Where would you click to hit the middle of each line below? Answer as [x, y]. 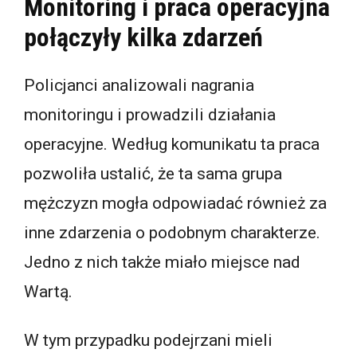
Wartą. [48, 291]
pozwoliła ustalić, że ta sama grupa [153, 173]
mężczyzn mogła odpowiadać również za [175, 203]
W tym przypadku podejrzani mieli [148, 340]
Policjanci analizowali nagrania [139, 85]
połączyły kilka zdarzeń [143, 38]
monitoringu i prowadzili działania [150, 114]
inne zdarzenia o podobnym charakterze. [172, 232]
